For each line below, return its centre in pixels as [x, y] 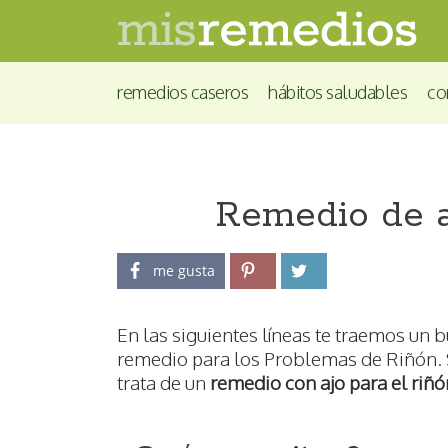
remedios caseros [182, 91]
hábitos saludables [337, 91]
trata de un [163, 382]
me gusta [184, 271]
